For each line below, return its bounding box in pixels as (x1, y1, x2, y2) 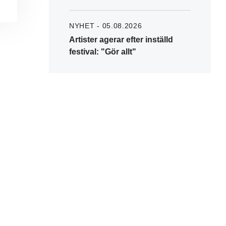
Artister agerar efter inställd (69, 35, 173, 44)
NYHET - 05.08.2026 (69, 21, 142, 30)
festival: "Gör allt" (69, 47, 136, 56)
